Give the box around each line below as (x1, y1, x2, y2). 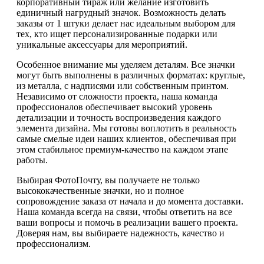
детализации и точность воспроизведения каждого (16, 113, 221, 123)
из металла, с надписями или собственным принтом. (16, 81, 229, 91)
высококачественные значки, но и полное (16, 186, 184, 196)
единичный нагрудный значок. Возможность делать (16, 8, 226, 18)
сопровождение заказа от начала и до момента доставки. (16, 196, 243, 207)
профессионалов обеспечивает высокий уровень (16, 102, 212, 113)
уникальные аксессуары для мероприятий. (16, 39, 187, 50)
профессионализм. (16, 239, 91, 249)
